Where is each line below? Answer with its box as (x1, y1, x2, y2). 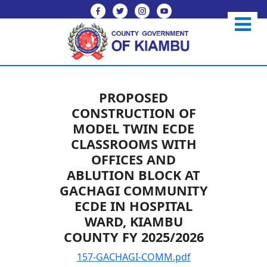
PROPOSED (99, 89, 168, 107)
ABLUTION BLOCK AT (67, 166, 200, 184)
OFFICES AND (91, 151, 176, 169)
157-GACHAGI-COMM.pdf (76, 250, 191, 263)
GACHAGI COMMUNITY (59, 182, 208, 200)
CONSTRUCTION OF (71, 104, 196, 122)
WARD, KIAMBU (84, 213, 183, 231)
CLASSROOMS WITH (70, 135, 197, 153)
